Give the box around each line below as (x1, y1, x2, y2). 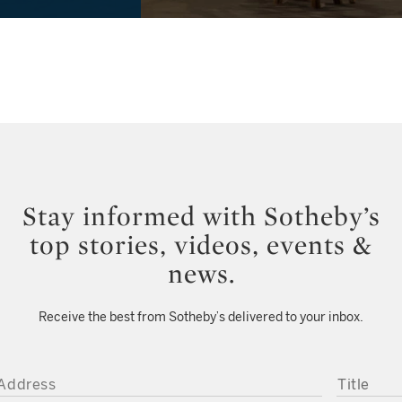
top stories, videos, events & (30, 227, 372, 261)
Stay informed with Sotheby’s (22, 198, 380, 232)
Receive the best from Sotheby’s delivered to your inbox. (39, 309, 363, 325)
